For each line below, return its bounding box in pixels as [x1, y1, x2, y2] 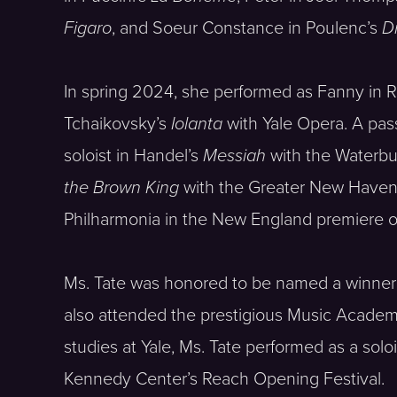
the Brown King [64, 176, 179, 198]
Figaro [64, 17, 112, 39]
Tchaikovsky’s [64, 113, 171, 135]
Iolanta [171, 113, 222, 135]
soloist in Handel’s [64, 144, 203, 167]
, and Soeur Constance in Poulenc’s [112, 17, 382, 39]
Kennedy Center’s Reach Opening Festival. [64, 368, 385, 390]
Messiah [203, 144, 266, 167]
